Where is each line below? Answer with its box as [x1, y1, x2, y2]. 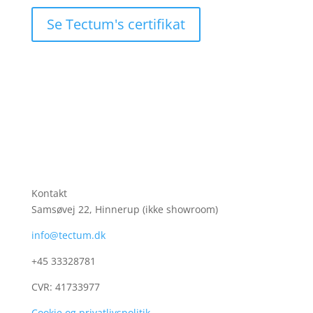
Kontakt [31, 187, 67, 200]
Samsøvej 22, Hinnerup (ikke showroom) [31, 203, 218, 216]
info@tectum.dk [31, 228, 105, 242]
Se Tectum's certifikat [46, 15, 185, 34]
